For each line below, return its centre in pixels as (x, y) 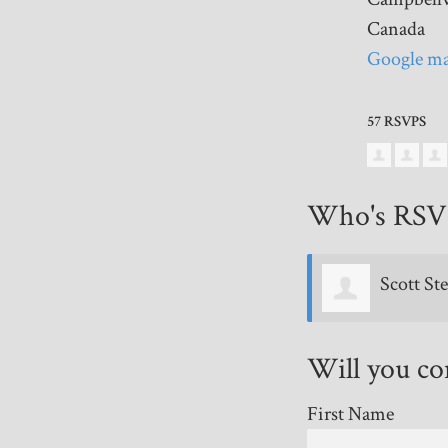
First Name (350, 413)
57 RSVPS (396, 121)
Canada (396, 28)
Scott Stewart (185, 283)
